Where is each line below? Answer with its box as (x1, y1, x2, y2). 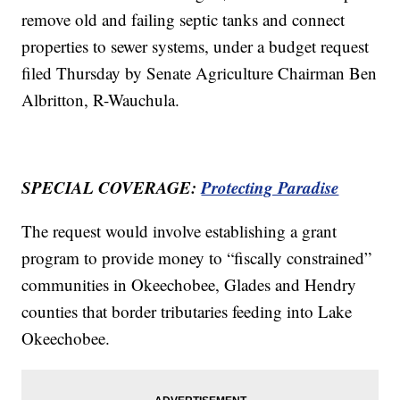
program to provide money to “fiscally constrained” (21, 246, 372, 270)
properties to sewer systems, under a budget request (21, 35, 370, 58)
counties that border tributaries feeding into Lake (21, 300, 353, 323)
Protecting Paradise (201, 175, 339, 200)
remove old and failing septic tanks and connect (21, 8, 346, 31)
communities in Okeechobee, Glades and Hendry (21, 273, 357, 296)
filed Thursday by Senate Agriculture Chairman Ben (21, 62, 378, 85)
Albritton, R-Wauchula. (21, 88, 180, 112)
